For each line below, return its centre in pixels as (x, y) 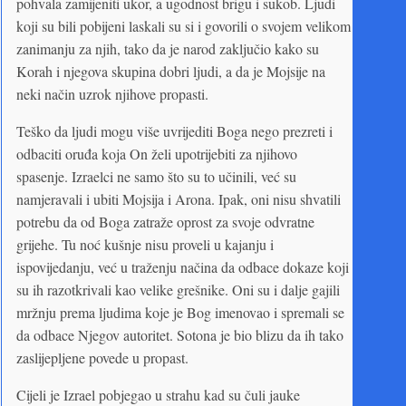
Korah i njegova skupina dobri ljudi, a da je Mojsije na (171, 71)
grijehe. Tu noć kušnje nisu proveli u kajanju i (145, 244)
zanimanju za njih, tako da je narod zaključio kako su (168, 48)
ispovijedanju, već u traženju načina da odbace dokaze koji (183, 266)
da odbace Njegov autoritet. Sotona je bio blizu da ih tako (180, 334)
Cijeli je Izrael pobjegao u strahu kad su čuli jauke (158, 394)
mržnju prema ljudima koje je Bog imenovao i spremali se (180, 312)
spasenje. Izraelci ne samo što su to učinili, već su (156, 176)
